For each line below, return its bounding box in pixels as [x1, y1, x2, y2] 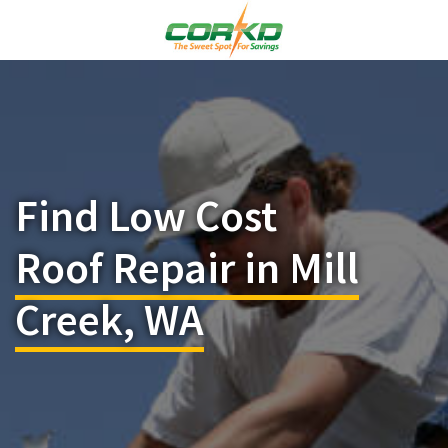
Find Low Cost [15, 188, 277, 243]
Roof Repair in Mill [15, 240, 359, 295]
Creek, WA [15, 292, 204, 347]
